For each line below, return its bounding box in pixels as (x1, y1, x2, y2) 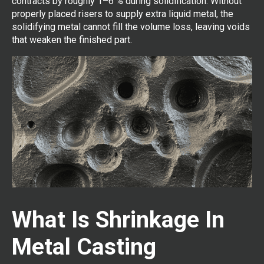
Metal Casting (12, 233, 156, 260)
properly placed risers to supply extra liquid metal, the (12, 8, 233, 19)
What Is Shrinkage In (12, 206, 225, 233)
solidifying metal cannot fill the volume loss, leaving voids (12, 21, 250, 32)
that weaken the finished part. (12, 34, 132, 45)
